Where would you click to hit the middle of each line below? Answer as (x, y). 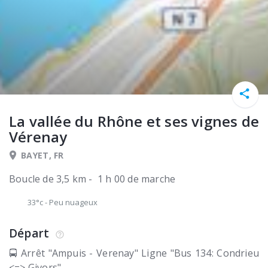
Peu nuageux (73, 202)
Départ (29, 234)
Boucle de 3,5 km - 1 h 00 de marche (92, 179)
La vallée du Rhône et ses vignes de (134, 121)
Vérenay (38, 137)
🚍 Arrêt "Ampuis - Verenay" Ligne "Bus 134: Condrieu (134, 253)
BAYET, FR (42, 156)
